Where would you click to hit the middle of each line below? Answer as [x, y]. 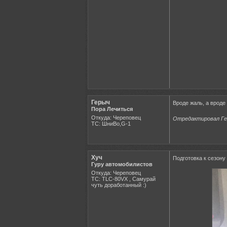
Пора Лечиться [112, 109]
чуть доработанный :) [119, 185]
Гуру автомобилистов [122, 164]
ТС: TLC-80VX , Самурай [123, 179]
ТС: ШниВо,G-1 [111, 123]
